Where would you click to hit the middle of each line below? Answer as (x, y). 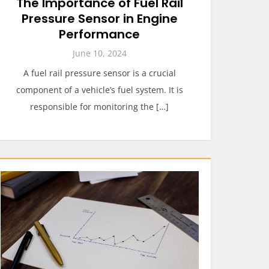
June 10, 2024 (99, 53)
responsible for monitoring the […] (100, 107)
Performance (100, 34)
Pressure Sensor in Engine (99, 19)
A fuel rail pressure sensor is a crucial (99, 73)
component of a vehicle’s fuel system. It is (99, 90)
